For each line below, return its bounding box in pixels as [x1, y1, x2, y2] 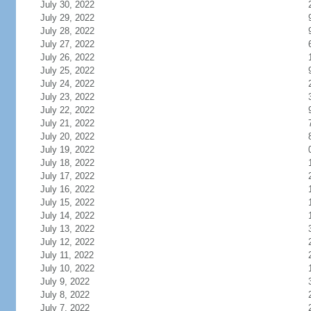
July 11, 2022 [40, 250, 94, 260]
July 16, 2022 [40, 184, 94, 194]
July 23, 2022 [40, 92, 94, 102]
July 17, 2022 [40, 171, 94, 181]
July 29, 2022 [40, 12, 94, 23]
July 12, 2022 [40, 237, 94, 247]
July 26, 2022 [40, 52, 94, 62]
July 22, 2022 [40, 105, 94, 115]
